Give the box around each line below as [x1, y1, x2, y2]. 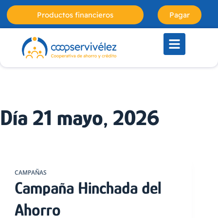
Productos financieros [36, 10, 113, 19]
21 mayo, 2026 [28, 105, 159, 130]
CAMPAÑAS [15, 168, 47, 177]
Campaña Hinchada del [15, 178, 162, 198]
